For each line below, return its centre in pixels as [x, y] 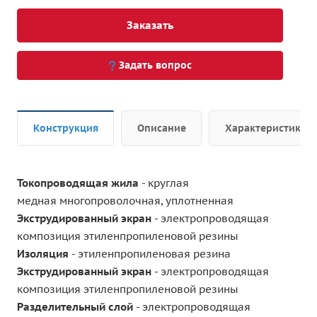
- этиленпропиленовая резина [150, 253]
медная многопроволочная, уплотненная [125, 200]
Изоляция [43, 253]
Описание [162, 128]
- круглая [165, 183]
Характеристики [266, 128]
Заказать [150, 25]
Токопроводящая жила [79, 183]
